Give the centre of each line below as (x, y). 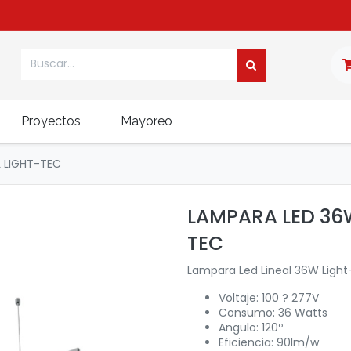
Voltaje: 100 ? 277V (269, 298)
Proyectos (51, 121)
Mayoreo (147, 121)
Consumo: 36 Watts (273, 313)
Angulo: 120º (251, 327)
